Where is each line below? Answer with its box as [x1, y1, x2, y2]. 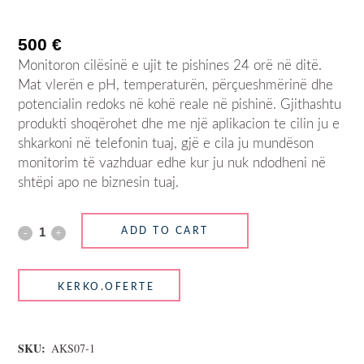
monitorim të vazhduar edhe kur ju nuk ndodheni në [18, 156, 327, 171]
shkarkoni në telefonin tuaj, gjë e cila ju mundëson [18, 136, 314, 151]
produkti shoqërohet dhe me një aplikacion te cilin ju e [18, 117, 340, 132]
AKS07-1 [51, 340, 96, 357]
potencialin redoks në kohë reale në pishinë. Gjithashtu [18, 97, 342, 112]
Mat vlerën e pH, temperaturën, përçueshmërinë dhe [18, 78, 334, 93]
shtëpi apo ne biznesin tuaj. [18, 175, 180, 190]
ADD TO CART [121, 225, 209, 236]
